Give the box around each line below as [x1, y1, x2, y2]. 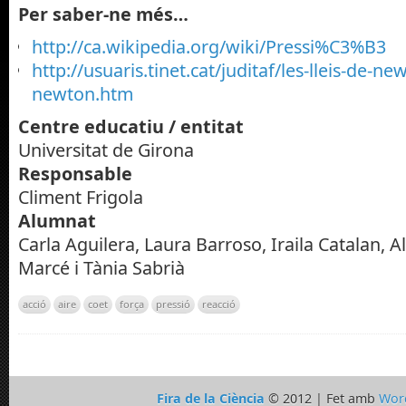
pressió [156, 296, 190, 311]
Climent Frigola [18, 184, 143, 209]
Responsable [18, 160, 132, 186]
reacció [202, 296, 236, 311]
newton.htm [32, 81, 133, 106]
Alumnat [18, 208, 96, 233]
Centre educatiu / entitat [18, 113, 244, 139]
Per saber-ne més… [18, 2, 188, 26]
